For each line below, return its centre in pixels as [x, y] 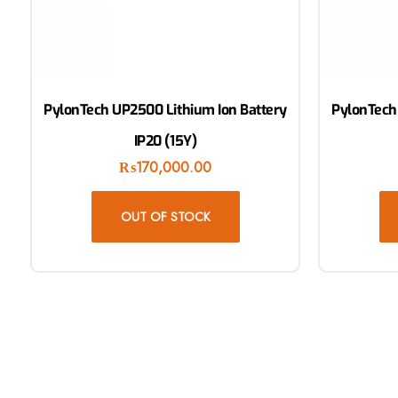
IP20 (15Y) [165, 141]
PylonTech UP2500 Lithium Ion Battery [165, 110]
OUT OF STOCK [165, 217]
